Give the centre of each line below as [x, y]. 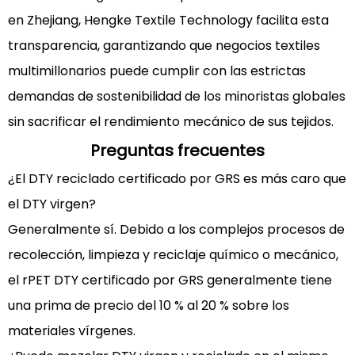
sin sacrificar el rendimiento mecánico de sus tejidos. [171, 122]
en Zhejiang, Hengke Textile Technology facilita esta [168, 20]
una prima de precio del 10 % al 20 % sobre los [149, 305]
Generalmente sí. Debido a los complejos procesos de [176, 229]
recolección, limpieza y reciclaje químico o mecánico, [173, 255]
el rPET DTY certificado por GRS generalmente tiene [170, 280]
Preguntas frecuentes [177, 151]
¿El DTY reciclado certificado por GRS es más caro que [177, 179]
